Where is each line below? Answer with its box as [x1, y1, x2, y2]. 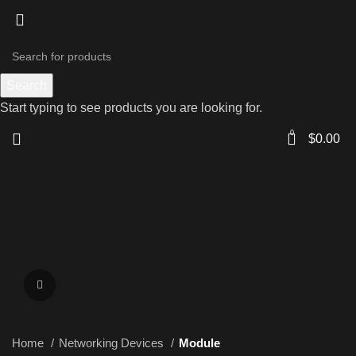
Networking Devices [59, 336, 167, 350]
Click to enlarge [56, 279, 133, 291]
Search [6, 79, 47, 92]
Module [179, 336, 220, 350]
